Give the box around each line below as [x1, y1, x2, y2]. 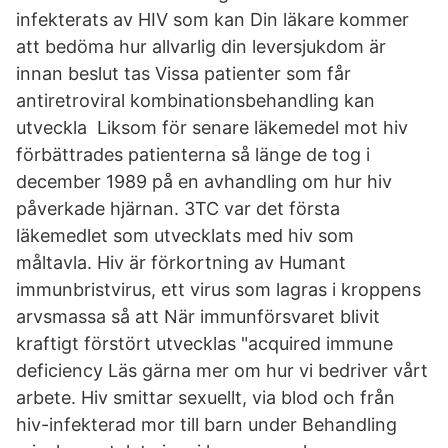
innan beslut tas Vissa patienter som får [16, 63, 351, 84]
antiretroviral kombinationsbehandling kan [16, 90, 375, 111]
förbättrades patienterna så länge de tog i [16, 144, 370, 165]
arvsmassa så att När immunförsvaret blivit [16, 306, 380, 327]
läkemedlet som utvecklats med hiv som [16, 225, 354, 246]
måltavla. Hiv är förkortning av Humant [16, 252, 346, 273]
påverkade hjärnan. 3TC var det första [16, 198, 340, 219]
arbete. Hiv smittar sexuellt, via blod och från [16, 387, 395, 408]
